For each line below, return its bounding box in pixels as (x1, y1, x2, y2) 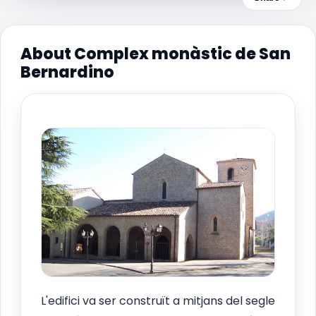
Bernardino (20, 61, 114, 83)
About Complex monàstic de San (20, 42, 291, 65)
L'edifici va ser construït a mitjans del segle (41, 293, 275, 310)
